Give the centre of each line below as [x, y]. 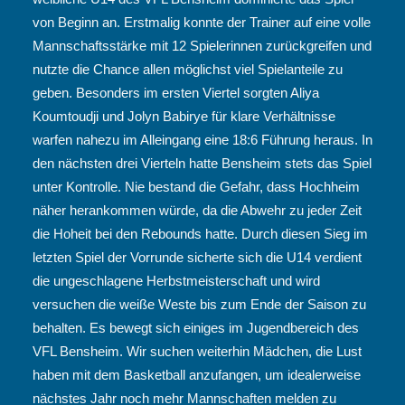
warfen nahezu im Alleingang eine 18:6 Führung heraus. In [202, 140]
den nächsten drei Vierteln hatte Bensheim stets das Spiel [202, 163]
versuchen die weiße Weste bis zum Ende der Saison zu [199, 304]
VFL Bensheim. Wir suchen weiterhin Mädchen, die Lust [197, 351]
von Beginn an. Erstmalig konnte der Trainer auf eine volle [202, 22]
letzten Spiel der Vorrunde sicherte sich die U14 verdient [197, 257]
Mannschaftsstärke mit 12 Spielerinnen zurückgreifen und [202, 46]
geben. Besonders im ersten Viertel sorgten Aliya [176, 93]
